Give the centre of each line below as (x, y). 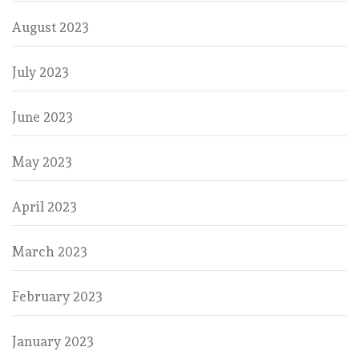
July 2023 (40, 72)
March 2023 (50, 251)
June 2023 (42, 117)
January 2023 (53, 341)
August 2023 (50, 27)
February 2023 (57, 296)
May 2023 (42, 161)
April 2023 (44, 206)
